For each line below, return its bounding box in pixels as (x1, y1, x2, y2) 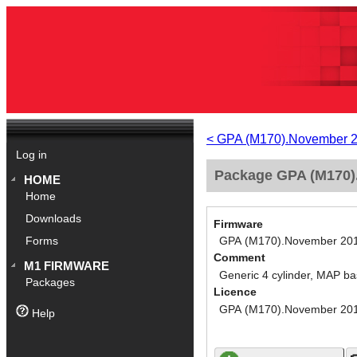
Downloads (25, 213, 82, 226)
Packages (25, 277, 76, 289)
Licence (214, 286, 257, 299)
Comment (214, 252, 265, 265)
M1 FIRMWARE (24, 259, 110, 273)
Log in (15, 149, 47, 162)
